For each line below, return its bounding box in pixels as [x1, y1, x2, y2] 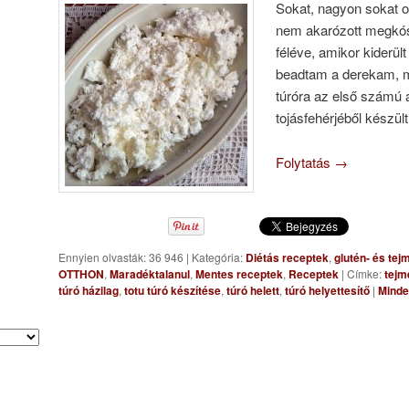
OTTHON [58, 265, 104, 282]
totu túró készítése [124, 281, 221, 299]
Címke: [347, 265, 382, 281]
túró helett [226, 281, 279, 299]
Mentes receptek [195, 265, 283, 282]
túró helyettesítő [285, 281, 370, 299]
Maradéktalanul [110, 265, 190, 282]
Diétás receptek [246, 248, 329, 266]
